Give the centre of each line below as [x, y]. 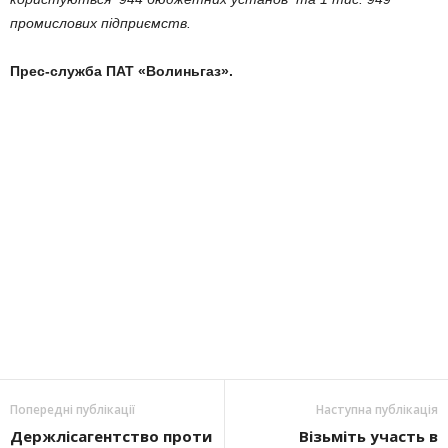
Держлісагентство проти [111, 436]
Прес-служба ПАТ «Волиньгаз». [121, 71]
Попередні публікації [72, 409]
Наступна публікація [377, 409]
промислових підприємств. [100, 23]
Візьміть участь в [368, 436]
